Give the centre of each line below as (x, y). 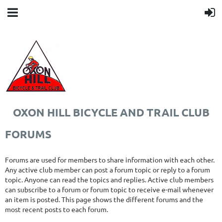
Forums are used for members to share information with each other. (110, 160)
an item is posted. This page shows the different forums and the (104, 199)
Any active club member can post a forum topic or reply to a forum (108, 169)
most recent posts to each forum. (56, 209)
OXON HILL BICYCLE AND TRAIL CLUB (111, 112)
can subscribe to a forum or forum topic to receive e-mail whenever (109, 189)
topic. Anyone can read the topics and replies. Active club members (109, 179)
